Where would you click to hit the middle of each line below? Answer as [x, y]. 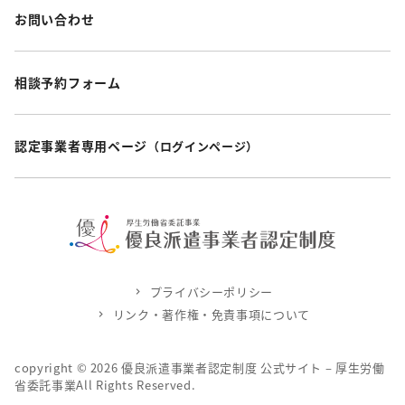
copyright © [52, 367]
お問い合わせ [55, 19]
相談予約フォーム [68, 82]
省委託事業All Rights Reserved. [105, 384]
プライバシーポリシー [212, 291]
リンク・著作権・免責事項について [212, 314]
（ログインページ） [203, 146]
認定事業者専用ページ [81, 145]
